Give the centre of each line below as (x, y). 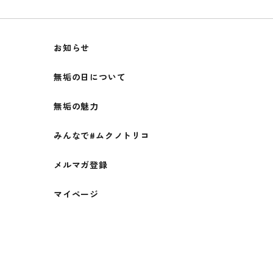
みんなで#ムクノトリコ (102, 136)
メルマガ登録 (81, 165)
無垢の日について (90, 77)
